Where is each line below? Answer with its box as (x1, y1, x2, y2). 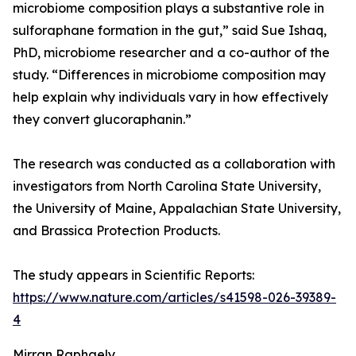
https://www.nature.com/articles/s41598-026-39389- (13, 289, 336, 305)
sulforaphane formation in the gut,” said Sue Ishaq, (13, 22, 327, 38)
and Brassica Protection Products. (13, 222, 220, 238)
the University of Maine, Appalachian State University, (13, 200, 341, 216)
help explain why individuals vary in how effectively (13, 89, 328, 105)
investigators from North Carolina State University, (13, 178, 321, 194)
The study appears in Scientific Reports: (13, 267, 254, 283)
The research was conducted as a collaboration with (13, 156, 335, 172)
